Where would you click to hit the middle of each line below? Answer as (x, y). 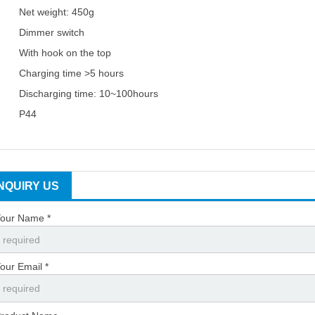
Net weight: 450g (57, 12)
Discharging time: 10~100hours (89, 94)
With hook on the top (65, 53)
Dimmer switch (52, 33)
